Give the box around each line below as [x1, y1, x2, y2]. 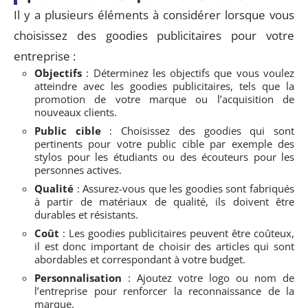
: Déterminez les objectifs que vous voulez [82, 66, 294, 80]
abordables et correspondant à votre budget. [34, 252, 245, 266]
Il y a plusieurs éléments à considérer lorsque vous [14, 7, 294, 23]
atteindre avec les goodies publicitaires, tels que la [34, 79, 294, 93]
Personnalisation [34, 271, 122, 285]
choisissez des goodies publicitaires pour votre [14, 27, 294, 43]
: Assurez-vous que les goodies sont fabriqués [74, 181, 294, 195]
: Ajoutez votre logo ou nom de [122, 271, 294, 285]
